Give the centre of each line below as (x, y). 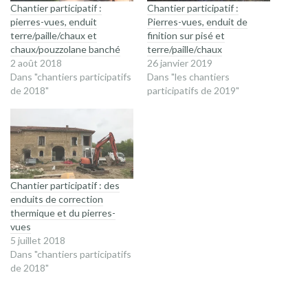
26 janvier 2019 (180, 63)
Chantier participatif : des (65, 186)
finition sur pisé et (186, 35)
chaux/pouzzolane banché (65, 49)
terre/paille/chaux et (54, 35)
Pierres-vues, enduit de (197, 21)
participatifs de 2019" (193, 90)
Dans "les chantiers (188, 76)
